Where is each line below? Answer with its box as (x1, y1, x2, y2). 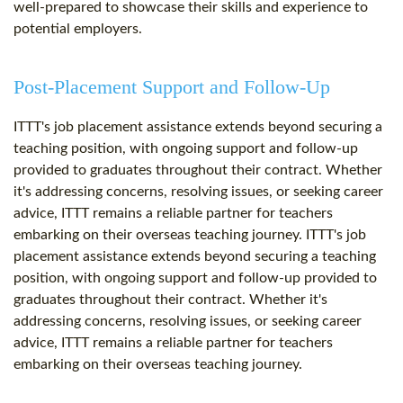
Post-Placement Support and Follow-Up (13, 76, 330, 99)
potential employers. (13, 22, 142, 37)
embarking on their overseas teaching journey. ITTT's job (13, 228, 366, 243)
